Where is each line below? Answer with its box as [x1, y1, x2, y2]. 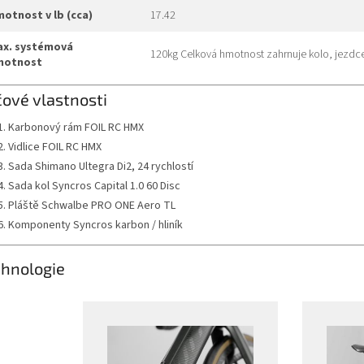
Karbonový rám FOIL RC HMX [8, 119, 144, 136]
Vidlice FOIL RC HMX [8, 138, 102, 155]
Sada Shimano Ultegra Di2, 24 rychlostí [8, 158, 193, 175]
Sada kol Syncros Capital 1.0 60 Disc [8, 177, 180, 194]
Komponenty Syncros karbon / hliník [8, 216, 183, 233]
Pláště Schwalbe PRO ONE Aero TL [8, 197, 175, 214]
